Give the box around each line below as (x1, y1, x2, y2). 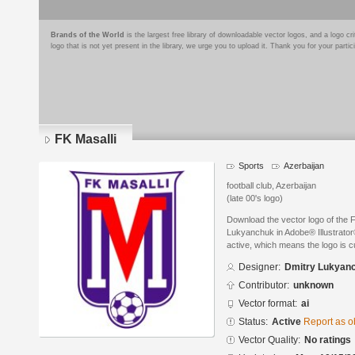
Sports (239, 161, 264, 170)
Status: (239, 316, 268, 328)
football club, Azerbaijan (227, 181, 316, 191)
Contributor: (239, 280, 289, 292)
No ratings (304, 334, 351, 346)
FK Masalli (55, 132, 116, 146)
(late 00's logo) (227, 193, 283, 204)
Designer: (239, 261, 281, 273)
